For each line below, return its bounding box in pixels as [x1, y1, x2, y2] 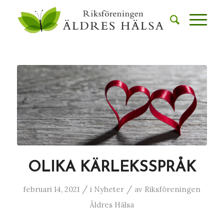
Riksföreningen [144, 184, 201, 194]
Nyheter [94, 184, 124, 194]
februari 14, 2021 [23, 184, 80, 194]
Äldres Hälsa [89, 200, 134, 210]
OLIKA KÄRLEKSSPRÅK [27, 160, 196, 176]
